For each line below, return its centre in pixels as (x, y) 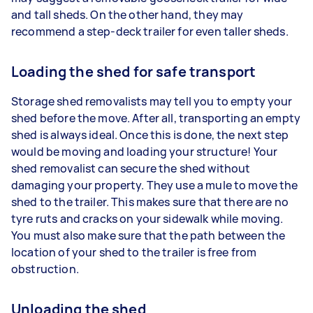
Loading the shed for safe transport (134, 71)
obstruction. (46, 269)
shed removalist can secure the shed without (131, 168)
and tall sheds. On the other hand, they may (128, 14)
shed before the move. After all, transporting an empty (156, 118)
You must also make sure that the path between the (148, 235)
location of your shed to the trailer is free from (134, 252)
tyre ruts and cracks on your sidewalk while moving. (147, 218)
